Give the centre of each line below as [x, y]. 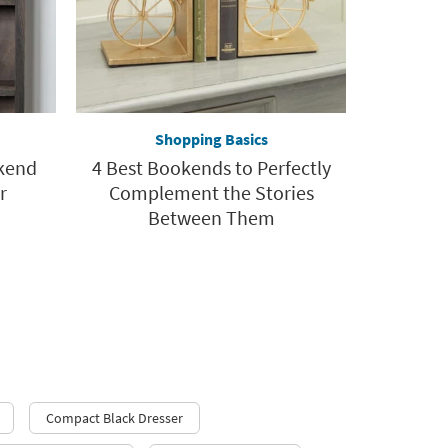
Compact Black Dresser [114, 417]
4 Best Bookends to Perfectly [211, 167]
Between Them [211, 217]
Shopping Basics [211, 138]
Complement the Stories [211, 192]
